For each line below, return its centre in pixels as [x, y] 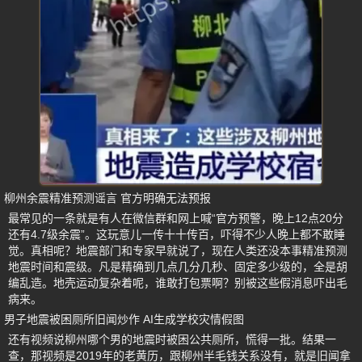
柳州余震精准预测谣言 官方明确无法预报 [107, 198]
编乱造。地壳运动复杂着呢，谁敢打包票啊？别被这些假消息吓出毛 [178, 283]
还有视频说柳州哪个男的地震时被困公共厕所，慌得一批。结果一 [172, 339]
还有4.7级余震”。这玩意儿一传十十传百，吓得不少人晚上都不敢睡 [177, 234]
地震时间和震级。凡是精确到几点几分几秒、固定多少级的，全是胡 [178, 267]
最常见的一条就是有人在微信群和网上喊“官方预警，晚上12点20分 [176, 218]
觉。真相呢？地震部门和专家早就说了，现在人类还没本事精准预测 [178, 250]
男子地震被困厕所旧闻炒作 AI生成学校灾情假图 [124, 319]
